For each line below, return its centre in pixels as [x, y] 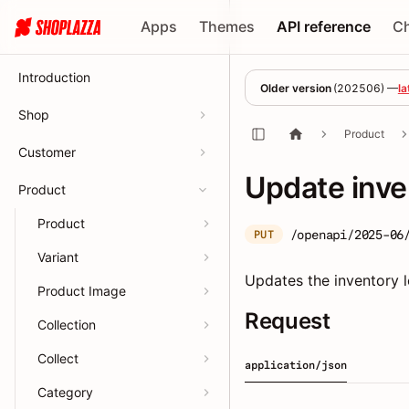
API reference [324, 26]
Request [288, 321]
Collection [67, 325]
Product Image [82, 291]
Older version [296, 88]
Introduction [54, 77]
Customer [47, 152]
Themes [227, 26]
